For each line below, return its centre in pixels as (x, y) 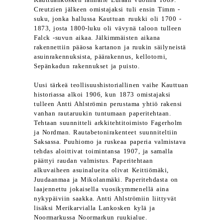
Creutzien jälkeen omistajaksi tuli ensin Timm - (107, 9)
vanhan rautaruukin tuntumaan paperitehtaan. (103, 113)
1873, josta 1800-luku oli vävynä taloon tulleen (108, 28)
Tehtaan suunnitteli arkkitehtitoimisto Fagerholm (108, 123)
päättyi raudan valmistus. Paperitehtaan (94, 161)
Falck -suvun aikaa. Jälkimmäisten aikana (97, 38)
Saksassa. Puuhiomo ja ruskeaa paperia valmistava (110, 142)
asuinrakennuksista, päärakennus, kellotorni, (101, 57)
